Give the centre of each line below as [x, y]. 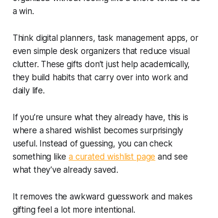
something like [41, 156]
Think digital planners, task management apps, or [105, 38]
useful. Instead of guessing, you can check [92, 143]
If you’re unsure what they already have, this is [100, 117]
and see [172, 156]
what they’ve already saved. [65, 170]
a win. [23, 11]
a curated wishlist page [112, 156]
